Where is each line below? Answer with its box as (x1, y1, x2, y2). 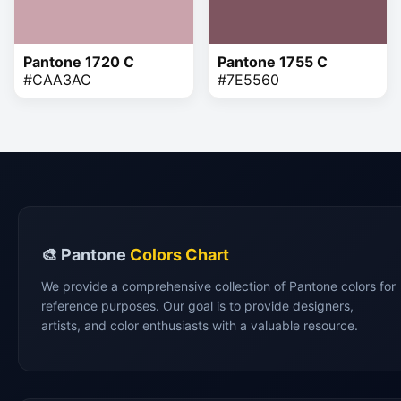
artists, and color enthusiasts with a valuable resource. (41, 317, 358, 333)
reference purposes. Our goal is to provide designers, (41, 297, 354, 313)
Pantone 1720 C (23, 52, 134, 71)
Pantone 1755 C (217, 52, 328, 71)
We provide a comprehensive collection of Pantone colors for (41, 277, 396, 294)
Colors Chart (130, 244, 229, 264)
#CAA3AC (23, 70, 91, 89)
